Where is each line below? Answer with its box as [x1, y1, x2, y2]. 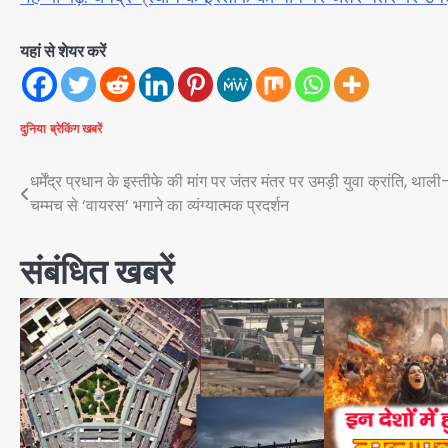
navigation [19, 205, 157, 239]
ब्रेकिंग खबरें [50, 120, 102, 137]
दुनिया [20, 120, 46, 137]
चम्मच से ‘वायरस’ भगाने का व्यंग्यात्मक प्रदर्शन [30, 193, 289, 217]
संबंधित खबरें [20, 248, 174, 296]
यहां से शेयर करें [20, 39, 106, 63]
